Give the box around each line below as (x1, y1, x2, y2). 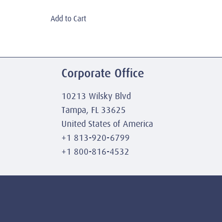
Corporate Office (61, 66, 144, 80)
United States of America (61, 118, 153, 129)
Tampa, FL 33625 (61, 105, 126, 115)
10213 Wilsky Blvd (61, 91, 131, 101)
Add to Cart (51, 14, 86, 23)
